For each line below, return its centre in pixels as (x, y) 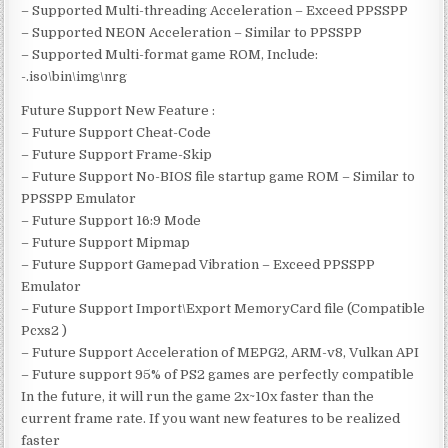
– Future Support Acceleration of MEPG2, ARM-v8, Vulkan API (220, 352)
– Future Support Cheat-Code (116, 132)
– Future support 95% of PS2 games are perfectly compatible (218, 374)
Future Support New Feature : (118, 110)
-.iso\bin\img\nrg (74, 76)
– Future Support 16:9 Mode (111, 220)
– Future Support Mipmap (106, 242)
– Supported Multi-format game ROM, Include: (170, 54)
